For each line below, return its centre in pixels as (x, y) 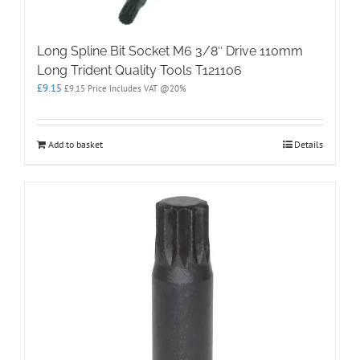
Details (309, 144)
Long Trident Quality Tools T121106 (139, 70)
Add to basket (76, 144)
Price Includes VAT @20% (136, 88)
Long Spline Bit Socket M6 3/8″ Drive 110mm (170, 51)
